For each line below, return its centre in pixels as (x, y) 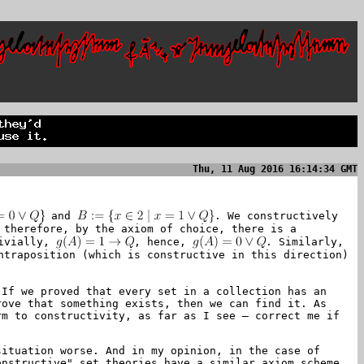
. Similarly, (305, 242)
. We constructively (277, 216)
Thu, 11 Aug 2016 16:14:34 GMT (275, 169)
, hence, (164, 242)
